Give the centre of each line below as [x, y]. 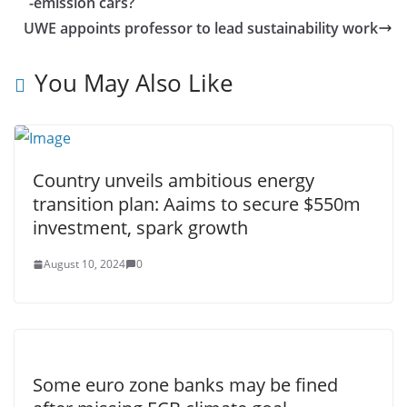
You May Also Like [134, 83]
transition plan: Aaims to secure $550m [197, 204]
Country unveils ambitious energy [174, 180]
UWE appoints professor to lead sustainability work [201, 28]
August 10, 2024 [84, 264]
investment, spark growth [140, 228]
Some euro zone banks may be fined [185, 385]
